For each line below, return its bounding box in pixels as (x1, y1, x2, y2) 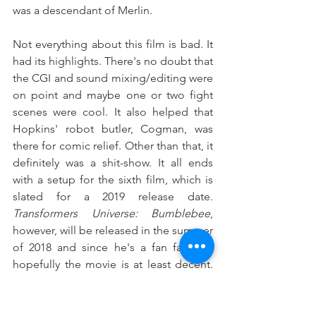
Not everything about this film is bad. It (13, 37, 213, 51)
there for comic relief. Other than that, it (13, 139, 213, 153)
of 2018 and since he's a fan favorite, (13, 241, 213, 255)
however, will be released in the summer (13, 224, 213, 238)
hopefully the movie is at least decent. (13, 257, 213, 272)
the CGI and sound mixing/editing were (13, 71, 213, 85)
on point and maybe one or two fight (13, 88, 213, 102)
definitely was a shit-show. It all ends (13, 156, 213, 170)
